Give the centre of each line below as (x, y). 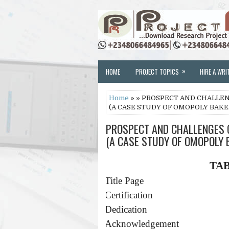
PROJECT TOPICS (157, 72)
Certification (129, 195)
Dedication (126, 209)
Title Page (124, 181)
